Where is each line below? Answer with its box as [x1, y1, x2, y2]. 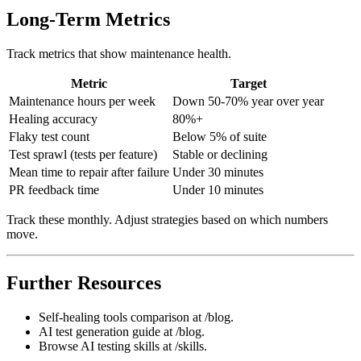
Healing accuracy [9, 131, 98, 145]
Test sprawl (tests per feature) [9, 166, 157, 180]
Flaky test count [9, 148, 89, 163]
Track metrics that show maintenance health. [6, 65, 231, 80]
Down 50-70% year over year [172, 113, 324, 127]
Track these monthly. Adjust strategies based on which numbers [6, 231, 328, 246]
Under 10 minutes [172, 201, 263, 216]
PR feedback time [9, 201, 99, 216]
